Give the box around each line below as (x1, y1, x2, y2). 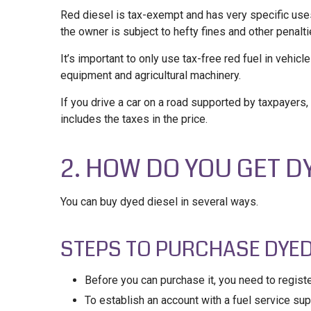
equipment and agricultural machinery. (60, 69, 241, 83)
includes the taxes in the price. (60, 112, 208, 126)
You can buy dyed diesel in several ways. (60, 195, 258, 209)
